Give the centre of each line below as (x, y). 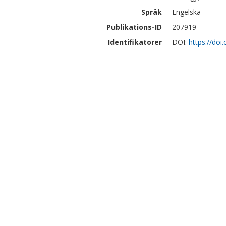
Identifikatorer (135, 42)
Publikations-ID (134, 27)
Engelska (186, 12)
